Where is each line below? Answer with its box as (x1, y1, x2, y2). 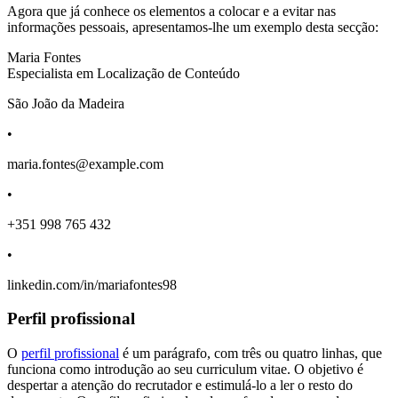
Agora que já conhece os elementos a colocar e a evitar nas (7, 3, 336, 19)
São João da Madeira (7, 95, 124, 111)
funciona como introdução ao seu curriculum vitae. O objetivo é (7, 362, 363, 378)
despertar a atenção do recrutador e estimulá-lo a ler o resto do (7, 378, 353, 394)
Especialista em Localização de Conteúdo (7, 65, 240, 81)
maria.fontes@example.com (7, 155, 163, 171)
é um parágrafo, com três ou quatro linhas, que (119, 346, 382, 362)
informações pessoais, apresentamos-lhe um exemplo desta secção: (7, 19, 378, 35)
